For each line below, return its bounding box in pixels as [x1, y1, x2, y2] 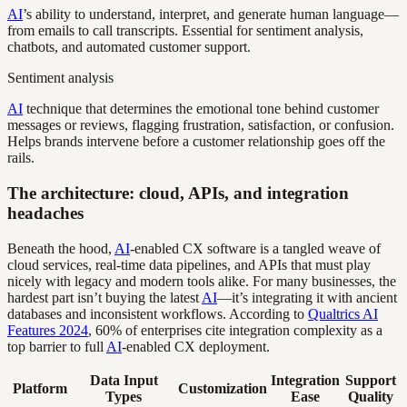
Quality [347, 388, 393, 404]
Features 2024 [7, 322, 88, 338]
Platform [12, 380, 67, 396]
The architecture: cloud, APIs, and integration [7, 183, 349, 203]
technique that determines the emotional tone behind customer [23, 101, 379, 117]
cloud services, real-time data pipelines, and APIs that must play [7, 256, 371, 273]
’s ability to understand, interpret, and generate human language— [23, 6, 399, 23]
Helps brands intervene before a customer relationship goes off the [7, 134, 385, 150]
